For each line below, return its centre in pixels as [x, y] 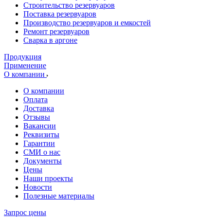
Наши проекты [48, 178]
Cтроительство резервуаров [69, 5]
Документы [43, 161]
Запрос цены [25, 212]
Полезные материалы [59, 196]
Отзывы [37, 117]
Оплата [36, 100]
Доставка [39, 108]
